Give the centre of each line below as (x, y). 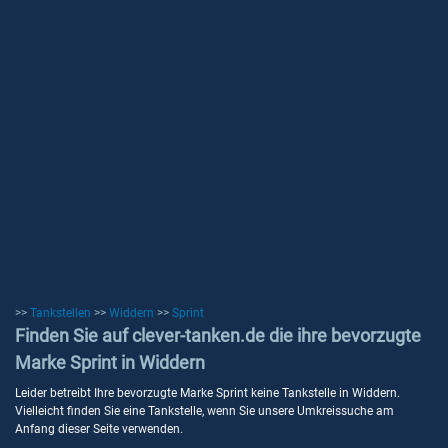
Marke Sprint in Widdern (110, 362)
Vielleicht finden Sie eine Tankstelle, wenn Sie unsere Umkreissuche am (204, 411)
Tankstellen (60, 313)
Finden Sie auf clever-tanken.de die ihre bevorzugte (218, 335)
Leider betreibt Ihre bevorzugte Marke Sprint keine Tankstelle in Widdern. (207, 393)
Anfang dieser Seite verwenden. (99, 429)
